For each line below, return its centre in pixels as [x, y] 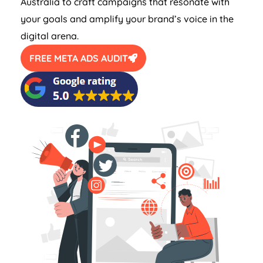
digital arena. [50, 36]
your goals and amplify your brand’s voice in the [127, 19]
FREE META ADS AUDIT [79, 58]
